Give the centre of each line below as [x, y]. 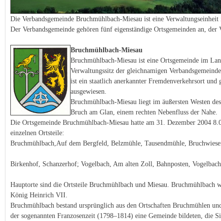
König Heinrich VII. [39, 195]
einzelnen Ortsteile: [37, 133]
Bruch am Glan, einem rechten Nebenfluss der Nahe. [144, 112]
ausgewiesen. [89, 91]
